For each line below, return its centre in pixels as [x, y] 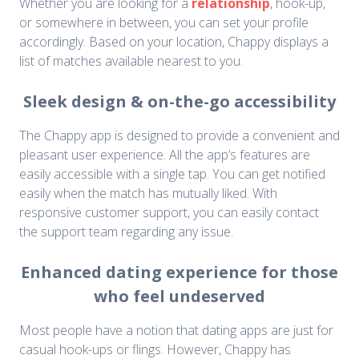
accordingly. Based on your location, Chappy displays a [174, 42]
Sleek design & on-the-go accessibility [179, 102]
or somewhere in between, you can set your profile [164, 23]
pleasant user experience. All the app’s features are [165, 155]
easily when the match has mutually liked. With [148, 194]
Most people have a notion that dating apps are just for [176, 331]
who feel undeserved [179, 296]
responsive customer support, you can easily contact [169, 213]
